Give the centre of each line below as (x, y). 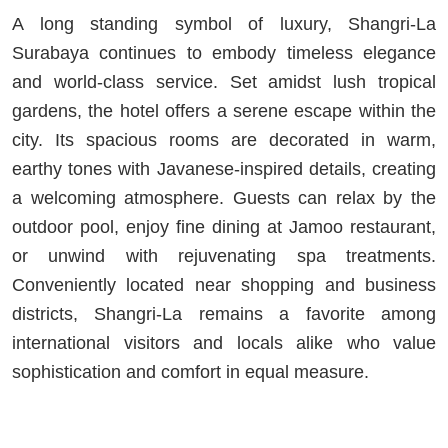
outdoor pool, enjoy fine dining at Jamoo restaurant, (224, 226)
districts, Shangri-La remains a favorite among (224, 313)
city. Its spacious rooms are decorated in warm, (224, 139)
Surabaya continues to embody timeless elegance (224, 52)
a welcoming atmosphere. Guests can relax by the (224, 197)
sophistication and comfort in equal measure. (190, 371)
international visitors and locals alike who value (224, 342)
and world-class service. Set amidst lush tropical (224, 81)
